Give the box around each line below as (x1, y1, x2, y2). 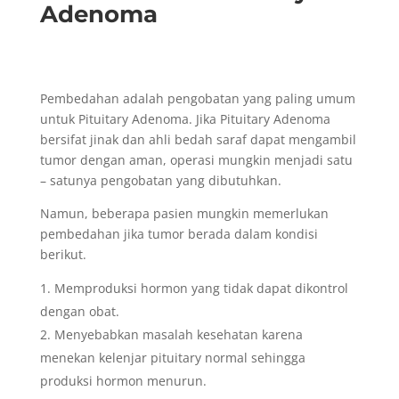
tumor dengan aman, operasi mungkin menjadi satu (39, 151, 353, 169)
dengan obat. (39, 303, 123, 321)
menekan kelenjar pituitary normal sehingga (39, 349, 305, 367)
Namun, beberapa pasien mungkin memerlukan (39, 205, 329, 223)
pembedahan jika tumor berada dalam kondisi (39, 225, 318, 243)
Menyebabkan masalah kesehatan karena (53, 326, 303, 344)
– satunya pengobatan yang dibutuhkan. (39, 172, 285, 190)
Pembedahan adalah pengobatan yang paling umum (39, 90, 355, 108)
